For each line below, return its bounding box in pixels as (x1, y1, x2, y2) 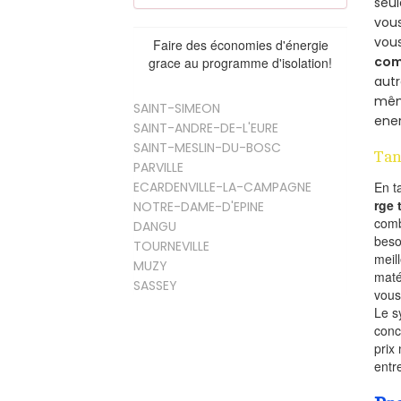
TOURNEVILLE (133, 236, 210, 255)
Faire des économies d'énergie (152, 35, 328, 54)
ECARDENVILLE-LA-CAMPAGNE (133, 177, 312, 196)
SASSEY (133, 276, 178, 294)
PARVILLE (133, 158, 184, 176)
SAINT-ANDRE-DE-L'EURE (133, 118, 279, 137)
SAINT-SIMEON (133, 98, 221, 117)
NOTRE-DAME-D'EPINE (133, 197, 265, 216)
